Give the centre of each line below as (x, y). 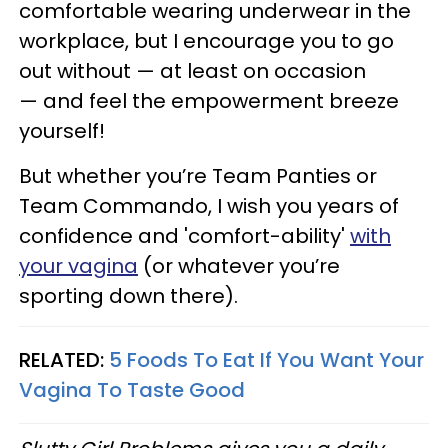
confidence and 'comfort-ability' (184, 235)
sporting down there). (131, 295)
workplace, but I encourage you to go (206, 40)
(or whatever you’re (239, 265)
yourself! (62, 130)
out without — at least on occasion (192, 70)
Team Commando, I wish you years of (209, 205)
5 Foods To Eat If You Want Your (266, 359)
